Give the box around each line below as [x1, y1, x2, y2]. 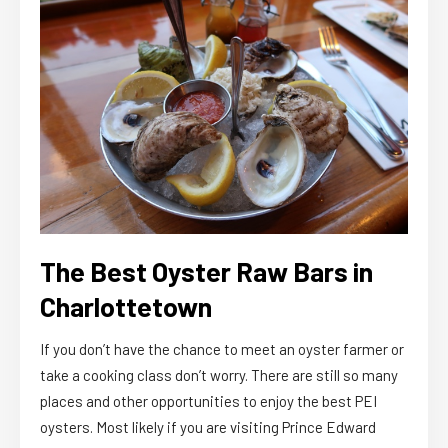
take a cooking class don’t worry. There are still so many [40, 365, 398, 384]
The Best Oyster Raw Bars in [40, 254, 373, 287]
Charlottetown [40, 289, 212, 322]
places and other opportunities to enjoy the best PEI [40, 391, 377, 410]
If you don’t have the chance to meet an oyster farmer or [40, 339, 404, 358]
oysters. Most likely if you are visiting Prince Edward [40, 417, 376, 436]
